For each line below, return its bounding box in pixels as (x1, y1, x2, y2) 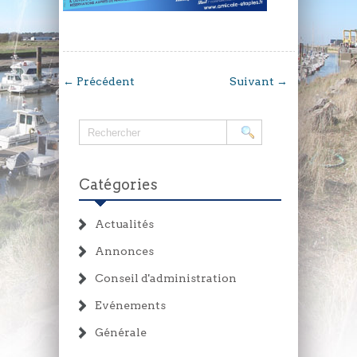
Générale (95, 326, 147, 339)
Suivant (229, 75, 277, 88)
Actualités (95, 218, 154, 231)
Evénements (95, 299, 166, 312)
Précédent (74, 75, 135, 88)
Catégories (79, 176, 158, 194)
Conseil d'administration (95, 272, 237, 285)
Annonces (95, 245, 154, 258)
